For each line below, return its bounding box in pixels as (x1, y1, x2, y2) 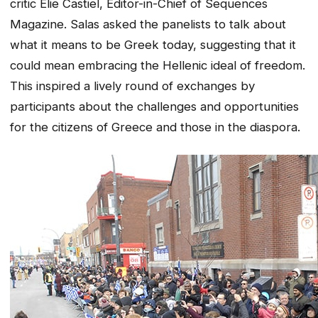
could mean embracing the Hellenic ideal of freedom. (10, 58, 305, 73)
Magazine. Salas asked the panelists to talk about (10, 17, 286, 32)
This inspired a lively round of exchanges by (10, 79, 255, 94)
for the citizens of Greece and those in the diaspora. (10, 120, 300, 135)
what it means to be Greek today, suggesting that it (10, 38, 296, 53)
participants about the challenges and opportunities (10, 99, 299, 114)
